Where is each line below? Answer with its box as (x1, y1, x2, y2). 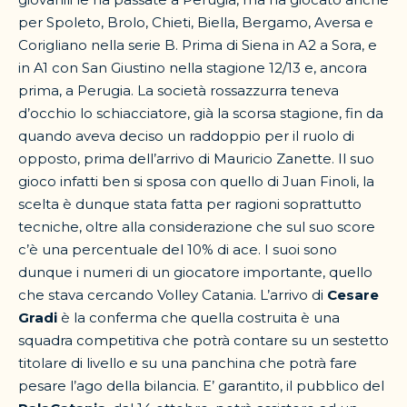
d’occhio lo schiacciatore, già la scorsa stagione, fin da (18, 104, 383, 122)
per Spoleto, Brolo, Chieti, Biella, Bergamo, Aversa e (18, 14, 373, 31)
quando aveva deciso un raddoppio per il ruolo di (18, 127, 354, 144)
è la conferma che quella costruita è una (57, 309, 340, 326)
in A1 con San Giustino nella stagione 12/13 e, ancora (18, 59, 367, 76)
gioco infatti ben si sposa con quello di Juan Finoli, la (18, 173, 374, 190)
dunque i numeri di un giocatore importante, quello (18, 263, 372, 281)
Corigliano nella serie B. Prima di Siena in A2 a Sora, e (18, 36, 377, 54)
